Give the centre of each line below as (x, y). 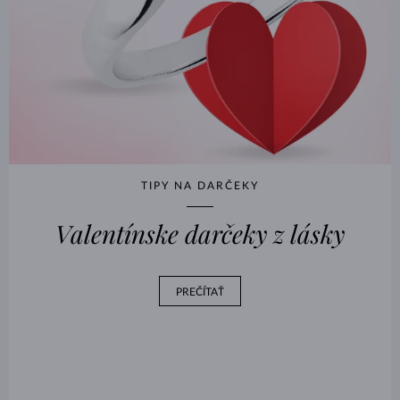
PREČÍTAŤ (200, 292)
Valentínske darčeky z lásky (200, 234)
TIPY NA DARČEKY (200, 186)
